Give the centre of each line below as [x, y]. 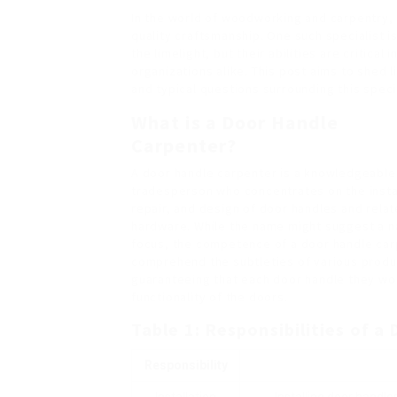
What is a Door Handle [235, 122]
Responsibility [186, 365]
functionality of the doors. [210, 297]
